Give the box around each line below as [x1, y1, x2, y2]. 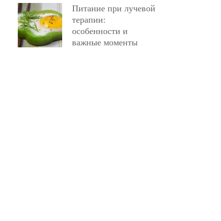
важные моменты [72, 37, 138, 47]
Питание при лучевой [72, 3, 155, 13]
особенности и [72, 26, 128, 36]
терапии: [72, 15, 106, 25]
